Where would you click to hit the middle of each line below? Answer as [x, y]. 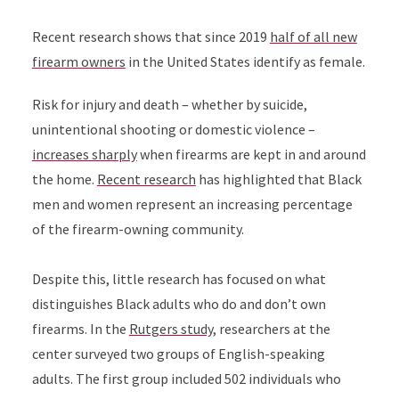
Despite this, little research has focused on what [179, 279]
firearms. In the [80, 329]
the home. [64, 179]
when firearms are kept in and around [251, 154]
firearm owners [78, 61]
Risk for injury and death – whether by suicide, [169, 104]
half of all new [313, 37]
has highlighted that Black [278, 179]
